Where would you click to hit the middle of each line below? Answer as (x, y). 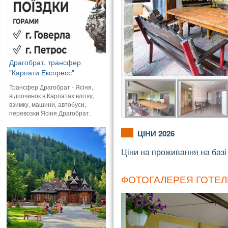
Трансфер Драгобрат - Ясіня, (51, 87)
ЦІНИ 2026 (156, 134)
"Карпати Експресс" (42, 72)
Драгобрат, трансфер (45, 62)
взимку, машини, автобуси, (48, 104)
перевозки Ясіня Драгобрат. (50, 112)
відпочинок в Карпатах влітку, (52, 95)
